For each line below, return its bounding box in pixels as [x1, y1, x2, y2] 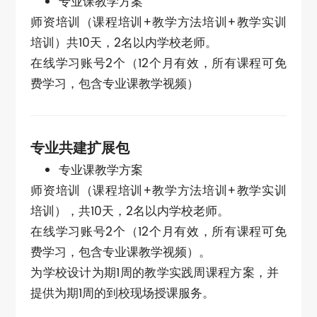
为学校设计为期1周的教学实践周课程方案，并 [30, 263, 287, 284]
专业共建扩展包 [30, 137, 130, 161]
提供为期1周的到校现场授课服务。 [30, 284, 215, 304]
